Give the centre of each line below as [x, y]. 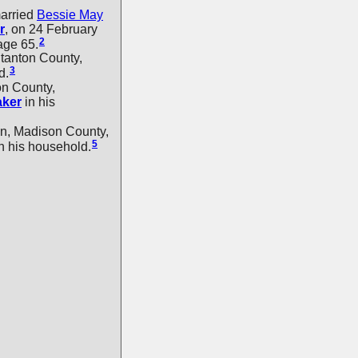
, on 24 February [51, 29]
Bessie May [70, 14]
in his [38, 102]
